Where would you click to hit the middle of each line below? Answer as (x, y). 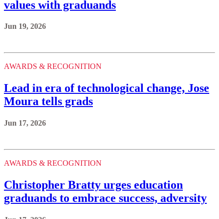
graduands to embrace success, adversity (105, 198)
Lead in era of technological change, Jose (107, 88)
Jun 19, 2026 (25, 26)
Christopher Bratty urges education (93, 185)
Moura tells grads (48, 101)
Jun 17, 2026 (25, 123)
